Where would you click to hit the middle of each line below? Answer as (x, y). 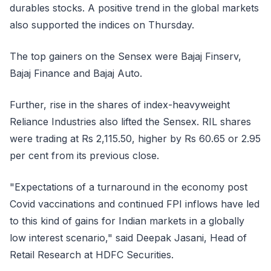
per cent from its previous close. (84, 155)
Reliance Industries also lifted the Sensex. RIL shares (130, 122)
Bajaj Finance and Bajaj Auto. (76, 73)
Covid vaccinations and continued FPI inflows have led (135, 204)
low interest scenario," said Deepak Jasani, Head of (128, 238)
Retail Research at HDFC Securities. (92, 255)
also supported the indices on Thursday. (102, 25)
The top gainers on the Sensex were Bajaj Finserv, (126, 56)
